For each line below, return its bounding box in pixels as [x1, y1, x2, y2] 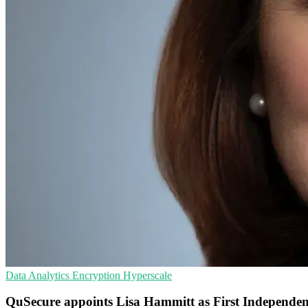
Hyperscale [123, 269, 172, 281]
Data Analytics [5, 269, 72, 281]
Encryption [72, 269, 123, 281]
